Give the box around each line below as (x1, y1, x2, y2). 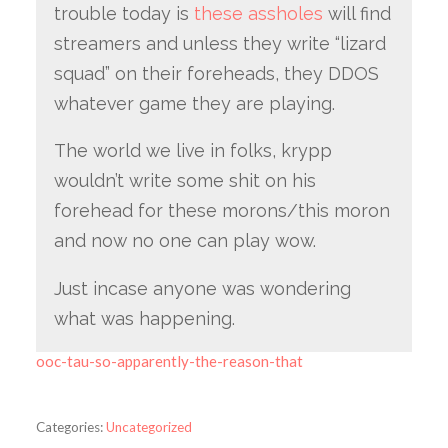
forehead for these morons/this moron (53, 200, 390, 222)
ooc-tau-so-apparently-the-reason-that (35, 351, 303, 370)
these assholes (193, 2, 323, 24)
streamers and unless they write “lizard (53, 32, 386, 54)
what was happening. (53, 308, 235, 330)
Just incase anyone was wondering (53, 278, 351, 300)
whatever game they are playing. (53, 92, 335, 114)
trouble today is (53, 2, 194, 24)
